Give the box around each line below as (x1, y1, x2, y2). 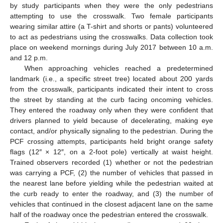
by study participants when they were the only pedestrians (10, 1, 213, 9)
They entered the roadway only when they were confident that (10, 106, 213, 114)
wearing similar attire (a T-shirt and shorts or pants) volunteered (10, 22, 213, 30)
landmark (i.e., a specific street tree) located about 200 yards (10, 74, 213, 83)
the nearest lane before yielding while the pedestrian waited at (10, 179, 213, 187)
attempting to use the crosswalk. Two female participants (10, 11, 213, 20)
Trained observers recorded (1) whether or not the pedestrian (10, 158, 213, 166)
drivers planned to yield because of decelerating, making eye (10, 116, 213, 124)
